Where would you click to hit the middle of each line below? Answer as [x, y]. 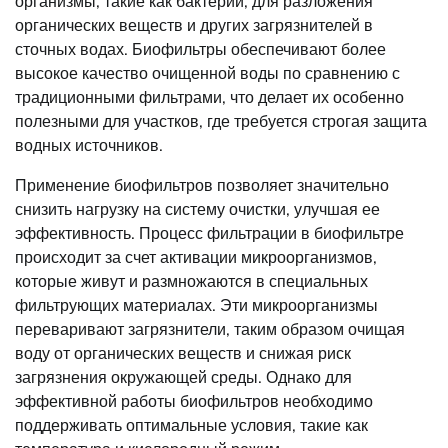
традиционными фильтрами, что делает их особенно [209, 96]
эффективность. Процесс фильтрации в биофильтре [209, 232]
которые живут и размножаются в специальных [191, 280]
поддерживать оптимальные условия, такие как [191, 424]
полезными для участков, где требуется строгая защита [221, 120]
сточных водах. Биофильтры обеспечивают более [200, 48]
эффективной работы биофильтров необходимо [194, 400]
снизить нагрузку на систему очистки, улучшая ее [197, 208]
